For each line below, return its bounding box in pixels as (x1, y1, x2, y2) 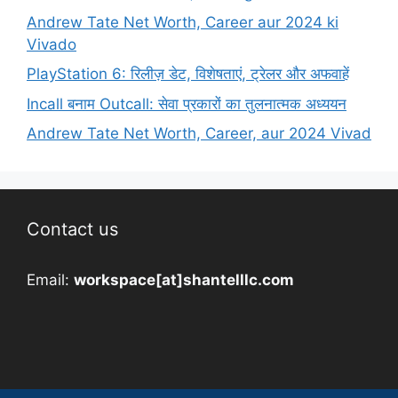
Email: (27, 271, 74, 290)
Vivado (27, 35, 76, 53)
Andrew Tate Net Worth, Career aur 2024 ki (27, 12, 338, 31)
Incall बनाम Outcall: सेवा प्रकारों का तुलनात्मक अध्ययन (27, 94, 346, 113)
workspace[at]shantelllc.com (74, 271, 294, 290)
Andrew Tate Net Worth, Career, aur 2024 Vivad (27, 124, 371, 143)
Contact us (27, 219, 118, 241)
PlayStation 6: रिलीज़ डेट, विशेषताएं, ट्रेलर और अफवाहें (27, 65, 349, 84)
